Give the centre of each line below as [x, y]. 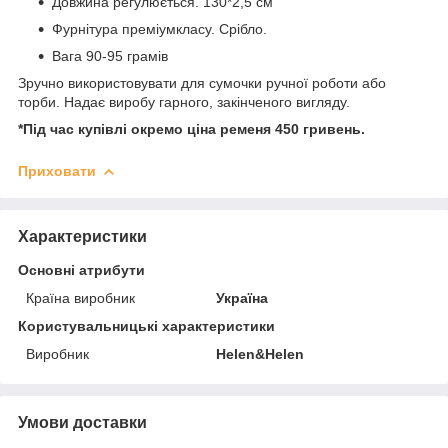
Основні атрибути [81, 269]
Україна [242, 297]
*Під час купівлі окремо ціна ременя [144, 128]
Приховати [57, 170]
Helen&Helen [260, 353]
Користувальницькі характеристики [146, 325]
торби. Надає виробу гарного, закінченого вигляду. [184, 101]
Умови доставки [82, 422]
